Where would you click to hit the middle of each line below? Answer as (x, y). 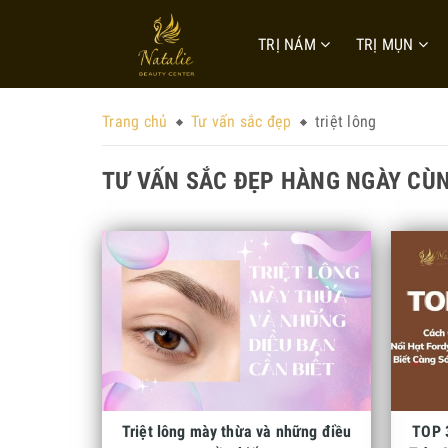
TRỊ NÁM (289, 44)
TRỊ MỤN (386, 44)
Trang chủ (135, 121)
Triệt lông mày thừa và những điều (236, 431)
